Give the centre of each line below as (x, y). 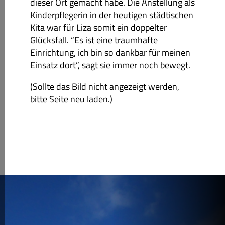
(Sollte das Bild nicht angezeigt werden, (105, 86)
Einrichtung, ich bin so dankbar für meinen (110, 52)
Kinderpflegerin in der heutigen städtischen (112, 15)
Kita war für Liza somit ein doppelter (98, 27)
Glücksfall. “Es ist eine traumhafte (94, 40)
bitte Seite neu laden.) (71, 99)
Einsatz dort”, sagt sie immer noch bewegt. (110, 65)
